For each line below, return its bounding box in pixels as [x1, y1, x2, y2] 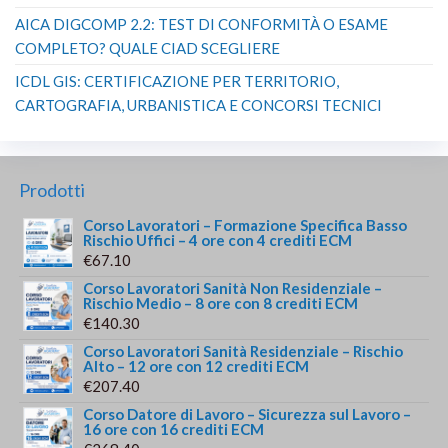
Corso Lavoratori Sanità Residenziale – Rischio [83, 341, 404, 360]
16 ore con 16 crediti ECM [83, 419, 265, 438]
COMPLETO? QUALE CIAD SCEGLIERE [15, 38, 280, 57]
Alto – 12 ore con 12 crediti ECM [83, 356, 310, 375]
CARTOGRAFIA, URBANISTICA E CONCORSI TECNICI [15, 95, 382, 114]
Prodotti [19, 178, 86, 201]
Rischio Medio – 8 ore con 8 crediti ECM [83, 293, 359, 312]
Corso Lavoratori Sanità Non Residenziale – [83, 278, 383, 297]
